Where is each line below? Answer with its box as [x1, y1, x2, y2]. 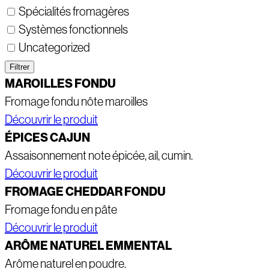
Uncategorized [19, 41, 90, 55]
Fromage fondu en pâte [5, 203, 117, 217]
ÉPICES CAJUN [5, 130, 90, 145]
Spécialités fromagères [19, 5, 129, 19]
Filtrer [10, 62, 29, 72]
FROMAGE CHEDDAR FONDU [5, 184, 166, 199]
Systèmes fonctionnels [19, 23, 128, 37]
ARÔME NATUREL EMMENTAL [5, 238, 172, 253]
